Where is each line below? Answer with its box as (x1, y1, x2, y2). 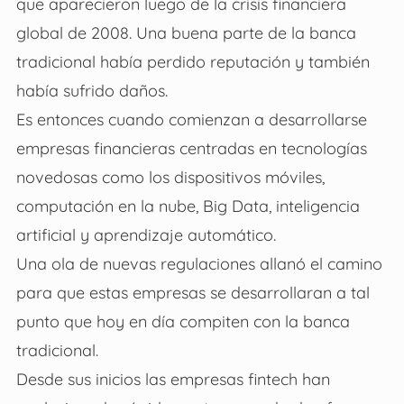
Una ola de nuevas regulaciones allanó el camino (15, 253, 382, 274)
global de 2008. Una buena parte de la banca (15, 23, 356, 43)
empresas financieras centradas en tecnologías (15, 138, 367, 159)
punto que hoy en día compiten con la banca (15, 311, 350, 332)
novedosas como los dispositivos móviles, (15, 167, 325, 188)
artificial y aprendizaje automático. (15, 225, 276, 245)
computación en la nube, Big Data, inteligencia (15, 196, 360, 216)
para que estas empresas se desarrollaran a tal (15, 282, 370, 303)
